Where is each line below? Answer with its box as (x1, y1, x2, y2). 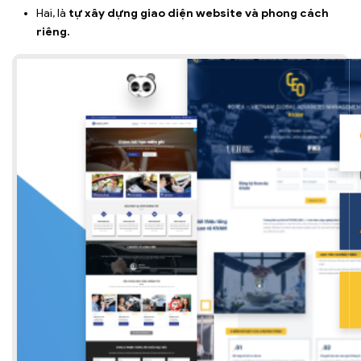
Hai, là (36, 6, 68, 21)
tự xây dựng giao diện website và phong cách (68, 6, 329, 21)
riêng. (36, 25, 70, 39)
